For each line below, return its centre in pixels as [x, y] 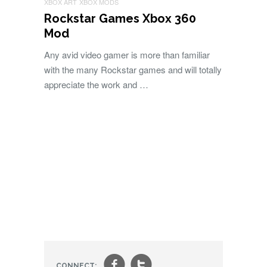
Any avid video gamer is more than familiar [127, 55]
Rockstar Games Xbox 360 [120, 18]
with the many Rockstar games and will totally [133, 69]
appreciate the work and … [96, 84]
